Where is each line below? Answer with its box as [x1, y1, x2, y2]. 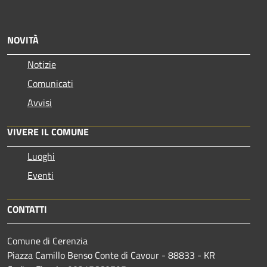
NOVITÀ [7, 32, 39, 47]
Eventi [27, 167, 54, 182]
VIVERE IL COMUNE [7, 124, 89, 139]
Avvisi [27, 95, 52, 110]
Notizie [27, 57, 56, 72]
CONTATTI [7, 201, 47, 216]
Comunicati [27, 76, 73, 91]
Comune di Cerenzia [7, 233, 88, 248]
